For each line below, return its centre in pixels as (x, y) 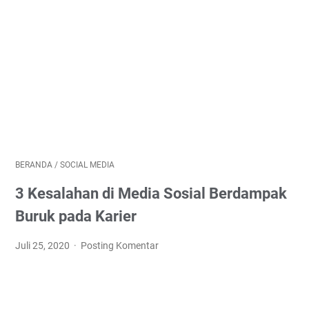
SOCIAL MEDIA (87, 165)
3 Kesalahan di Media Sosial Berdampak (151, 193)
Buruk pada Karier (76, 216)
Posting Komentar (120, 246)
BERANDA (34, 165)
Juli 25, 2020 (43, 246)
